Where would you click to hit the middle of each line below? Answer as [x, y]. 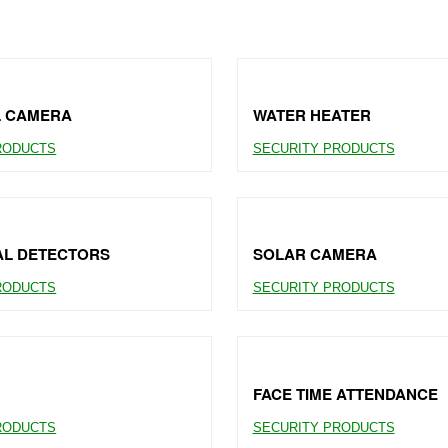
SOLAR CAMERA [314, 254]
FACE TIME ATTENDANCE [345, 393]
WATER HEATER [311, 114]
